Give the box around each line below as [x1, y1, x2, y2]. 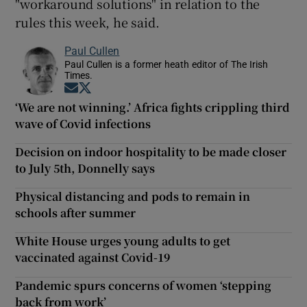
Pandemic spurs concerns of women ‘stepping [15, 277, 272, 293]
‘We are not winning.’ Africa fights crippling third [15, 99, 291, 115]
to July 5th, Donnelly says [15, 160, 156, 176]
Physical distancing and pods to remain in [15, 188, 251, 204]
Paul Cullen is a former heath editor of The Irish [64, 59, 269, 69]
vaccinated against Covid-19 [15, 249, 171, 265]
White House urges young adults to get [15, 232, 231, 249]
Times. [64, 70, 93, 80]
